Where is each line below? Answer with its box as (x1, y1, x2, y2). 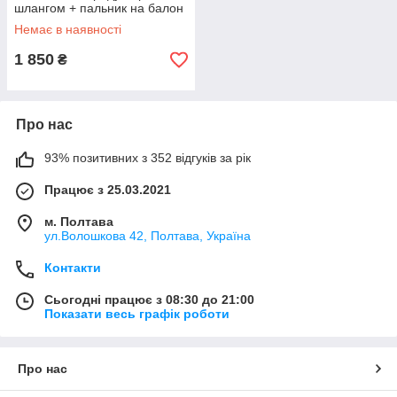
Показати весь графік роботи (44, 307, 230, 321)
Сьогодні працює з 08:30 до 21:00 (44, 292, 254, 307)
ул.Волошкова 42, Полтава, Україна (44, 229, 251, 243)
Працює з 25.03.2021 (44, 183, 171, 197)
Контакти (44, 261, 101, 275)
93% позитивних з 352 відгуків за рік (44, 151, 251, 165)
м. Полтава (44, 214, 113, 229)
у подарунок (14, 15, 85, 29)
